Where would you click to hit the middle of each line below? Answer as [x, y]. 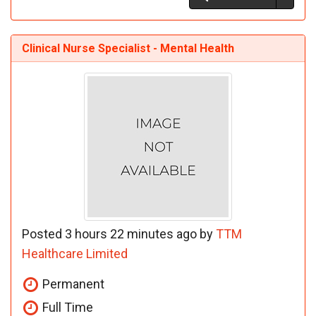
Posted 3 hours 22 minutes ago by [119, 233]
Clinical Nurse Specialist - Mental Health [128, 48]
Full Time [66, 307]
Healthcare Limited [75, 253]
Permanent [72, 284]
